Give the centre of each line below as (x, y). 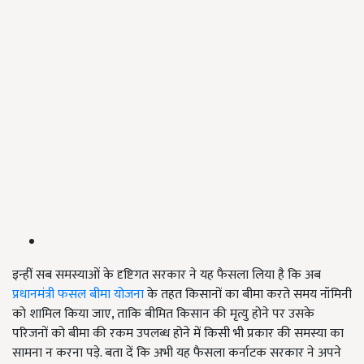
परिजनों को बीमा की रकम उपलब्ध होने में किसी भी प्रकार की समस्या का (178, 334)
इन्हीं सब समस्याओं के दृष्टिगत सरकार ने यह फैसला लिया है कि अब (167, 275)
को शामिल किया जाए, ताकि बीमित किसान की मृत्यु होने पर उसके (163, 314)
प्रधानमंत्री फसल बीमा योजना (78, 295)
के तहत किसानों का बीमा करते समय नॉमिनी (248, 295)
